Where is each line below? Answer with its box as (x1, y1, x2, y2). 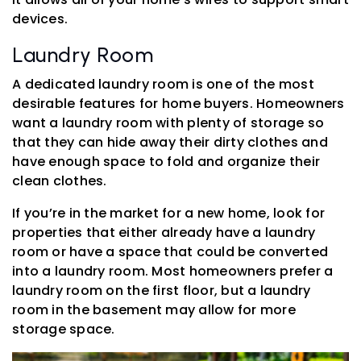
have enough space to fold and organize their (12, 151, 320, 171)
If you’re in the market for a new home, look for (12, 203, 325, 222)
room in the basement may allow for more (12, 300, 296, 319)
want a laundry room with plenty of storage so (12, 113, 325, 132)
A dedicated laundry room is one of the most (12, 74, 314, 93)
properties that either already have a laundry (12, 222, 316, 242)
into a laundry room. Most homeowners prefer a (12, 261, 334, 280)
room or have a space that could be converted (12, 242, 328, 261)
